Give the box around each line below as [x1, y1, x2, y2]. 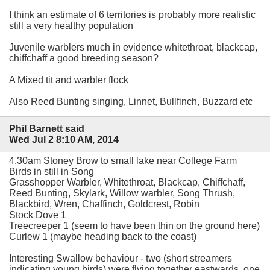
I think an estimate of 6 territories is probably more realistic [9, 9, 256, 20]
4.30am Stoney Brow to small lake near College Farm [9, 155, 237, 166]
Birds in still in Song [9, 166, 94, 177]
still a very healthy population [9, 20, 133, 31]
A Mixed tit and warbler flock [9, 74, 128, 85]
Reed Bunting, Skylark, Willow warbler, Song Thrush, [9, 187, 235, 198]
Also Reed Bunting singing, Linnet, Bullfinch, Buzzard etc [9, 96, 253, 107]
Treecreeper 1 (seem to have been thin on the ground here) [9, 220, 260, 231]
